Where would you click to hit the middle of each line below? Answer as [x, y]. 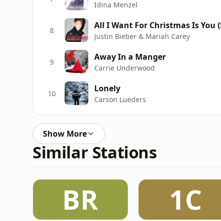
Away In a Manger [130, 56]
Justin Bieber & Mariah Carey [142, 36]
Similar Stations [95, 152]
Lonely [107, 88]
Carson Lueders [120, 99]
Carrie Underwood [125, 68]
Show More [65, 134]
